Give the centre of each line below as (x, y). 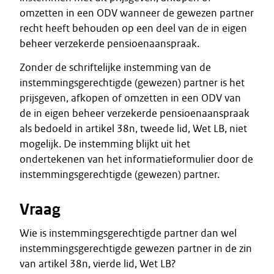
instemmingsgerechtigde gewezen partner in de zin (136, 248)
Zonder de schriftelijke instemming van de (115, 67)
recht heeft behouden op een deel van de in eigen (133, 28)
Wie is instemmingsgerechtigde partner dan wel (128, 233)
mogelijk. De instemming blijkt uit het (105, 144)
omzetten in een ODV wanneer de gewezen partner (137, 13)
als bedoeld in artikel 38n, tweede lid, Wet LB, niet (133, 128)
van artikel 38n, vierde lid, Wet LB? (98, 264)
